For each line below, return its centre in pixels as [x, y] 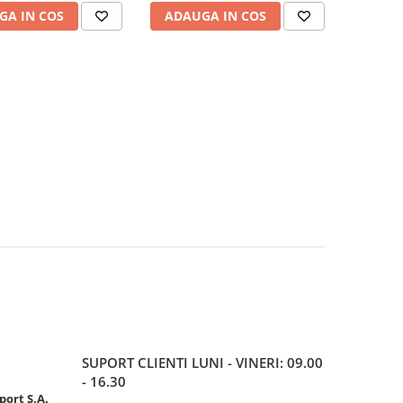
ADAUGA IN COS [215, 16]
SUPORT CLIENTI [137, 363]
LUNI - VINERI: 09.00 [257, 363]
